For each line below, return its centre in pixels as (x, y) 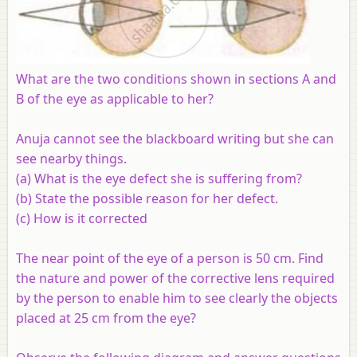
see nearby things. (71, 158)
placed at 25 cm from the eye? (106, 318)
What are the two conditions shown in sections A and (176, 78)
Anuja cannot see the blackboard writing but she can (175, 138)
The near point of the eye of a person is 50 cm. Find (170, 258)
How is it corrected (90, 218)
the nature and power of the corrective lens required (175, 278)
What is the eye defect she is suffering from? (167, 178)
